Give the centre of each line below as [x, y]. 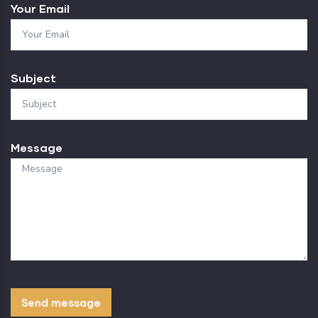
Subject [33, 78]
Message [37, 148]
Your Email [40, 9]
